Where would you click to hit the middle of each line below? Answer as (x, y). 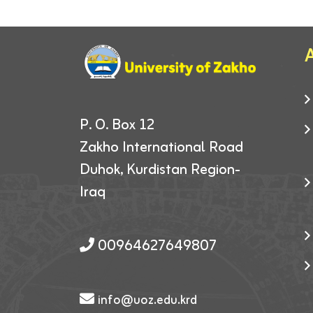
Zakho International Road (161, 147)
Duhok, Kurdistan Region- (160, 170)
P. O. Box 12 (117, 125)
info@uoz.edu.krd (147, 300)
